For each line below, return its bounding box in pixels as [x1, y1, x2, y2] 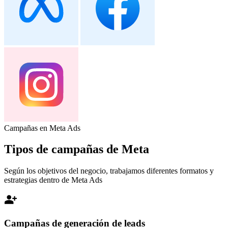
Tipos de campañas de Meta [4, 142, 149, 156]
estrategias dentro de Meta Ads [4, 176, 102, 185]
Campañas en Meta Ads [4, 123, 80, 132]
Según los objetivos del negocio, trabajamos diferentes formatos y [4, 166, 214, 176]
